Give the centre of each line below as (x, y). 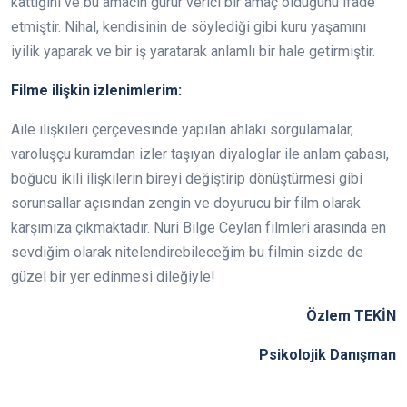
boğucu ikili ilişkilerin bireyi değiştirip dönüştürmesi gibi (187, 179)
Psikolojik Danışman (328, 355)
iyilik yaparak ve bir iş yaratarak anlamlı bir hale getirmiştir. (193, 52)
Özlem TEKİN (351, 316)
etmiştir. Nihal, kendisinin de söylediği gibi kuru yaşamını (189, 27)
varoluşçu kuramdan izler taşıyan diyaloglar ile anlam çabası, (200, 154)
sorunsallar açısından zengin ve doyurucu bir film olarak (186, 203)
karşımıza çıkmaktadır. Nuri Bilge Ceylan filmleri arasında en (199, 228)
